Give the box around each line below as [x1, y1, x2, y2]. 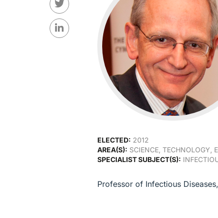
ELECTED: [97, 136, 131, 145]
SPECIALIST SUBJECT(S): [97, 155, 181, 164]
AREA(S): [97, 145, 127, 154]
